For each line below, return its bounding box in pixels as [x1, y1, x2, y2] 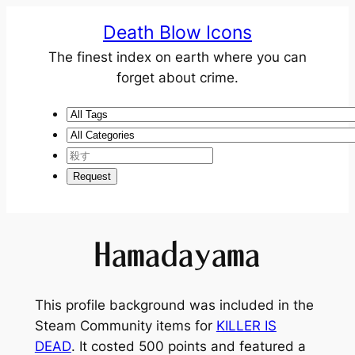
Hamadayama [94, 237, 261, 271]
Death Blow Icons [103, 21, 252, 44]
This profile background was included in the [34, 297, 314, 314]
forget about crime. [116, 70, 239, 86]
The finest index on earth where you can [48, 49, 307, 65]
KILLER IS [216, 318, 277, 334]
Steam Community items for [34, 318, 216, 334]
